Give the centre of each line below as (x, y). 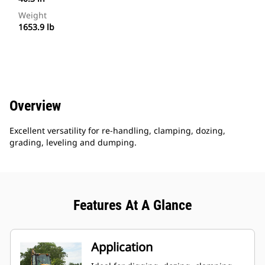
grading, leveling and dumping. (73, 143)
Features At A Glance (132, 206)
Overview (35, 106)
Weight (33, 15)
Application (122, 247)
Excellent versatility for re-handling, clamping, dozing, (117, 131)
